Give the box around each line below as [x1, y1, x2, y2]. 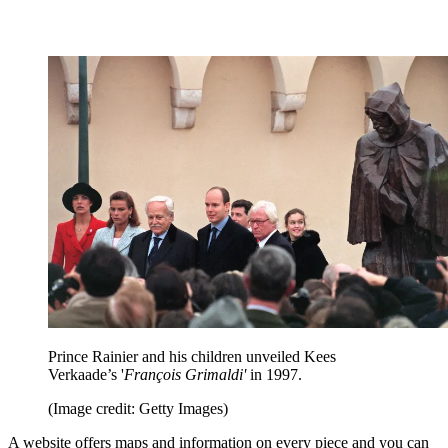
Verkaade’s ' [48, 366, 124, 384]
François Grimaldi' [124, 366, 250, 384]
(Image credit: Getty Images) [48, 400, 228, 418]
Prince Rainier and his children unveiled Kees [48, 348, 336, 366]
